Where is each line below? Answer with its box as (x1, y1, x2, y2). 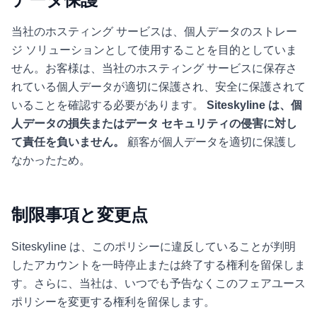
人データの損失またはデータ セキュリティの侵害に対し (11, 117, 297, 129)
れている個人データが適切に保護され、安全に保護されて (11, 81, 306, 93)
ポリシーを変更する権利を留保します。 (11, 296, 215, 308)
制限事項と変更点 (11, 205, 148, 224)
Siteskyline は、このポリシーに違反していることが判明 (11, 241, 296, 253)
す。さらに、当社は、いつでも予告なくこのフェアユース (11, 277, 306, 289)
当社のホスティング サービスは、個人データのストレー (11, 25, 297, 38)
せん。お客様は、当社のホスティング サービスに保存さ (11, 62, 297, 74)
